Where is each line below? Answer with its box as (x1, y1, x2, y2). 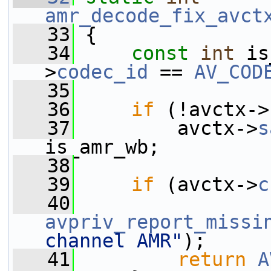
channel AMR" (45, 230, 183, 252)
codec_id (56, 61, 148, 83)
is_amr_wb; (45, 136, 160, 158)
